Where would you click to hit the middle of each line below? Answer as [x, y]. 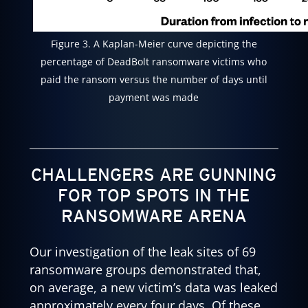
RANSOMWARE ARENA [154, 216]
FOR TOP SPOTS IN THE [154, 196]
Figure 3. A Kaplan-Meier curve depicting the [154, 43]
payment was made [154, 97]
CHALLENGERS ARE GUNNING [154, 175]
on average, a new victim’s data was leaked [153, 287]
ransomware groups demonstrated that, [145, 269]
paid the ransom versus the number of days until [154, 79]
